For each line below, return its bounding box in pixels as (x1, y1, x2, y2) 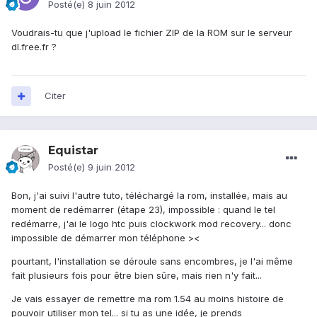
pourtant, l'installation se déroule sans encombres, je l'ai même (11, 255, 293, 267)
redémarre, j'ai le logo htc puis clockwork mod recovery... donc (11, 218, 292, 230)
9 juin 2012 (88, 161, 135, 173)
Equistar (48, 144, 98, 158)
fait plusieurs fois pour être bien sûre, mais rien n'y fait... (11, 270, 262, 282)
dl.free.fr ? (11, 41, 57, 53)
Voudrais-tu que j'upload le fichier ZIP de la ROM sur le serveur (11, 27, 292, 39)
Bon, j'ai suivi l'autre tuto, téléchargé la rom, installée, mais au (11, 190, 287, 202)
